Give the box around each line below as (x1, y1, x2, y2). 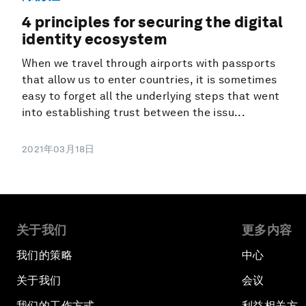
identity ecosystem (22, 29, 168, 48)
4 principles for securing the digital (22, 12, 283, 31)
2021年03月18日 (22, 143, 95, 154)
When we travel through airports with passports (22, 56, 276, 70)
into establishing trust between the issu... (22, 105, 246, 119)
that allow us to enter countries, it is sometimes (22, 72, 277, 86)
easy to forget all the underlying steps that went (22, 89, 280, 102)
